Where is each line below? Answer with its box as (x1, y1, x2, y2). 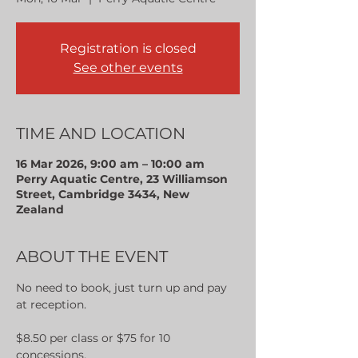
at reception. (16, 297, 86, 312)
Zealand (16, 202, 64, 217)
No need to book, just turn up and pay (16, 280, 230, 295)
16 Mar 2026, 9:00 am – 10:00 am (16, 157, 205, 171)
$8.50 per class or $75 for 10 (16, 331, 173, 345)
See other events (73, 60, 183, 75)
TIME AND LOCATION (16, 124, 185, 143)
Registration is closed (59, 41, 197, 56)
